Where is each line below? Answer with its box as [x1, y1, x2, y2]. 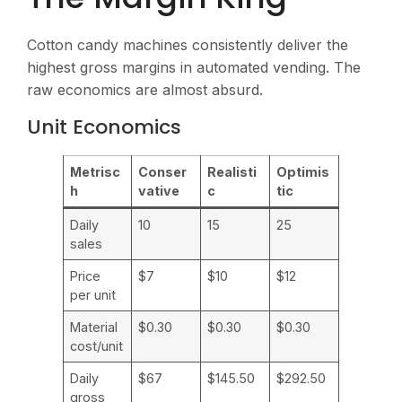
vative [138, 183, 180, 199]
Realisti [207, 164, 258, 180]
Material [70, 319, 118, 336]
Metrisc [70, 164, 121, 180]
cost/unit [70, 338, 124, 354]
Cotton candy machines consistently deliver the [27, 35, 348, 54]
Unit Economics [27, 113, 181, 142]
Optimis [276, 164, 330, 180]
